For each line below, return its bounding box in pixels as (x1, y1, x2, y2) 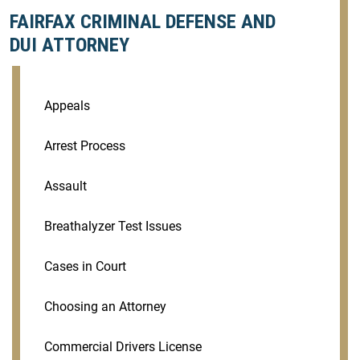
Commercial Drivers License (44, 338, 202, 354)
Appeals (44, 97, 90, 113)
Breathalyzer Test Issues (44, 218, 182, 234)
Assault (44, 178, 87, 194)
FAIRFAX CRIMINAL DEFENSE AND (10, 10, 276, 34)
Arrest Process (44, 137, 125, 153)
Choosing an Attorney (44, 298, 166, 314)
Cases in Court (44, 258, 126, 274)
